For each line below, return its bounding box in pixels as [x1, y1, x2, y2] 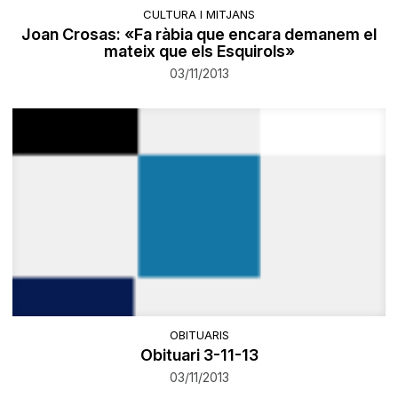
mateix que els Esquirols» [103, 41, 295, 60]
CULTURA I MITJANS [143, 6, 255, 21]
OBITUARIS [169, 328, 229, 343]
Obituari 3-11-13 [139, 346, 259, 365]
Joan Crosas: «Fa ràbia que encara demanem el [21, 24, 377, 44]
